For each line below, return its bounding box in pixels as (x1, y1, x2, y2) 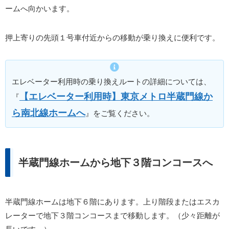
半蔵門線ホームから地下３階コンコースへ (18, 157, 213, 169)
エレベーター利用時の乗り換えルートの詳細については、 (12, 77, 211, 86)
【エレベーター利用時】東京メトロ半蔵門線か (19, 91, 213, 102)
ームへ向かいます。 (5, 4, 74, 13)
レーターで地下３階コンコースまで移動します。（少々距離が (5, 211, 220, 220)
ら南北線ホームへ (12, 108, 85, 119)
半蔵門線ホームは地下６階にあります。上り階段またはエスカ (5, 197, 220, 207)
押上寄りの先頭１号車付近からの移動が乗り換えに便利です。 (5, 33, 220, 42)
